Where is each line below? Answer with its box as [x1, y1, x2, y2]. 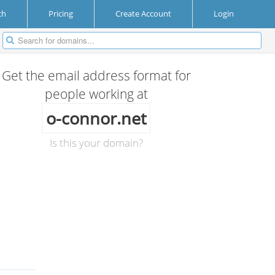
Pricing [48, 8, 73, 19]
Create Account [115, 8, 171, 19]
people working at [44, 85, 148, 103]
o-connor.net [45, 107, 147, 130]
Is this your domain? [49, 136, 143, 150]
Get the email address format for [1, 67, 191, 84]
